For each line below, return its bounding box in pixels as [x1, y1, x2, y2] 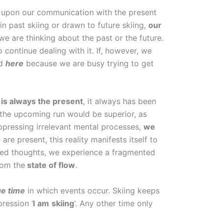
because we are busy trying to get [24, 58, 154, 68]
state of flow [25, 160, 75, 170]
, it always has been [83, 96, 156, 107]
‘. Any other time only [74, 198, 153, 208]
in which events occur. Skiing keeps [25, 185, 160, 195]
